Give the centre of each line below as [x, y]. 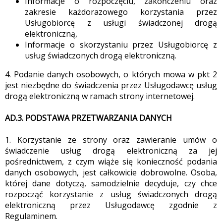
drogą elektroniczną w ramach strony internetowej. [100, 96]
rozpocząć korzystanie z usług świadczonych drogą [111, 194]
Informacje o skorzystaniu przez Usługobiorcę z [121, 45]
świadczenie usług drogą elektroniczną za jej [111, 151]
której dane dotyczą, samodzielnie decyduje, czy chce [111, 183]
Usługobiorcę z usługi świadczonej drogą [121, 23]
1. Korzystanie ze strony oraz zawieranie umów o [111, 140]
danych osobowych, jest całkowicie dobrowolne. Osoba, [111, 172]
